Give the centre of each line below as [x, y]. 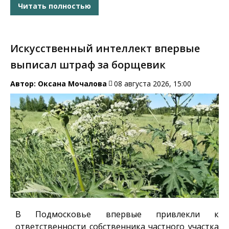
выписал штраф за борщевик [88, 64]
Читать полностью [54, 6]
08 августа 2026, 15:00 [153, 83]
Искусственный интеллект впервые [105, 48]
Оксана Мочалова [72, 83]
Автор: [24, 83]
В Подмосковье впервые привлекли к [117, 214]
